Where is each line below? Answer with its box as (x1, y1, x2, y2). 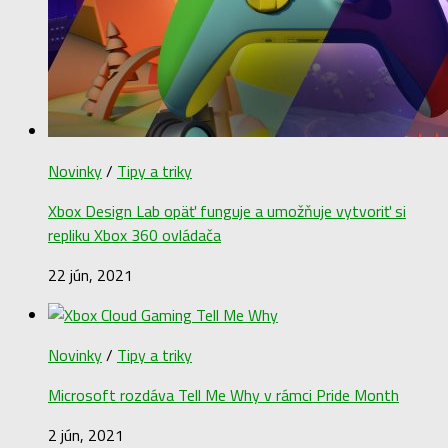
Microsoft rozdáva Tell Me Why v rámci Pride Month (48, 382, 399, 407)
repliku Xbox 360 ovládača (48, 222, 221, 247)
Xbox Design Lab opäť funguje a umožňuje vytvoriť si (48, 198, 406, 223)
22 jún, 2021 (48, 262, 133, 287)
